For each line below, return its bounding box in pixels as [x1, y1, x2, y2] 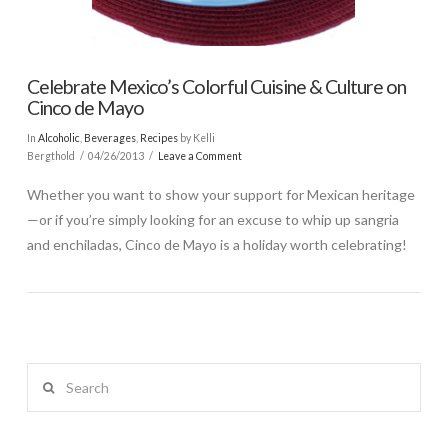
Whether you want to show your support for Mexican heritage [26, 186, 415, 204]
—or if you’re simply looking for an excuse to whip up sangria [26, 211, 399, 229]
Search [25, 366, 69, 384]
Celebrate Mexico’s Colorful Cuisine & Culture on [26, 75, 406, 99]
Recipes [139, 131, 178, 144]
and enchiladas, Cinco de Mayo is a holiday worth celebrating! [26, 236, 407, 254]
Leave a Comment [157, 149, 242, 162]
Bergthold [26, 149, 75, 162]
